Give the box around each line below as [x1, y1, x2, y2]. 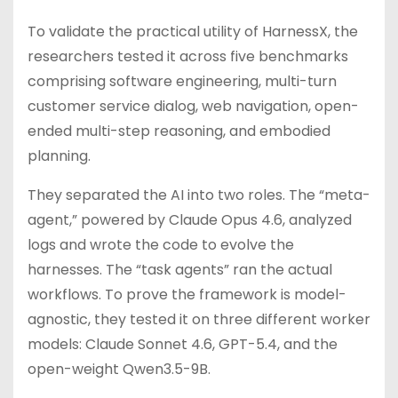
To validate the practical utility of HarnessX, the [28, 21, 358, 42]
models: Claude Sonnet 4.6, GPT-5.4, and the [28, 334, 338, 354]
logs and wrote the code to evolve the [28, 235, 294, 255]
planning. [28, 146, 91, 166]
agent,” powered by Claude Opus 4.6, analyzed [28, 210, 352, 230]
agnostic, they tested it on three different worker [28, 309, 370, 330]
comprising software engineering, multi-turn [28, 71, 337, 92]
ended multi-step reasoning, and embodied [28, 121, 330, 141]
